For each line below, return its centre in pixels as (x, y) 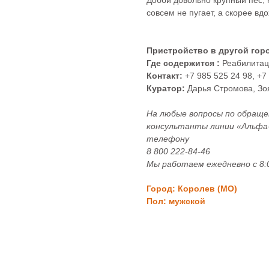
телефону (168, 139)
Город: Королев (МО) (192, 189)
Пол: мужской (176, 201)
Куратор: (167, 88)
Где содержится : (183, 63)
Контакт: (166, 76)
